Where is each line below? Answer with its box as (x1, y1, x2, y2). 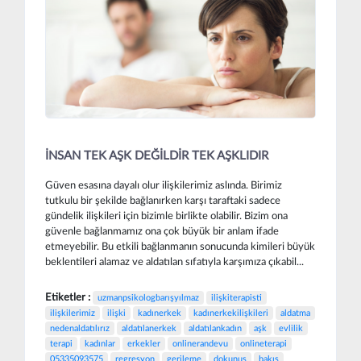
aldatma (280, 308, 310, 317)
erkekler (127, 338, 160, 348)
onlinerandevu (172, 338, 228, 348)
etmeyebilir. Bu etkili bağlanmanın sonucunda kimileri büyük (45, 240, 315, 252)
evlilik (279, 323, 303, 333)
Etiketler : (45, 292, 93, 303)
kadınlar (85, 338, 115, 348)
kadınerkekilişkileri (193, 308, 268, 317)
